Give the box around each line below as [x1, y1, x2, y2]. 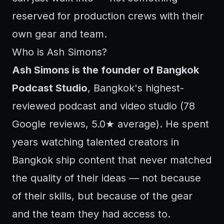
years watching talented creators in [12, 136, 179, 148]
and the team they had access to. [12, 208, 170, 220]
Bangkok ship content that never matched [12, 154, 211, 166]
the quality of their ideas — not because [12, 172, 201, 184]
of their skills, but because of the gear [12, 190, 192, 202]
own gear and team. [12, 28, 107, 40]
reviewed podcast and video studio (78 [12, 100, 195, 112]
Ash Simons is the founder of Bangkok [12, 64, 199, 76]
